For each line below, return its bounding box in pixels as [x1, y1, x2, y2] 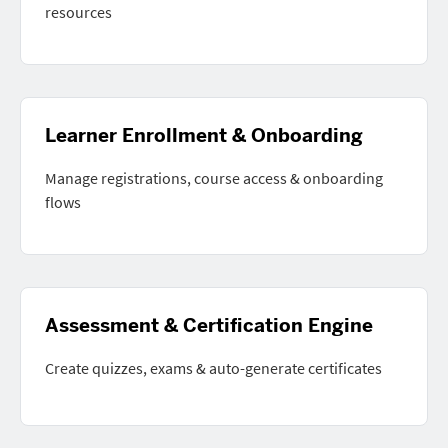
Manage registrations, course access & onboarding [45, 168, 383, 188]
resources [45, 2, 112, 22]
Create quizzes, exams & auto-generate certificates [45, 358, 382, 378]
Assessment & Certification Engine [45, 314, 373, 337]
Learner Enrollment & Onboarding [45, 124, 363, 147]
